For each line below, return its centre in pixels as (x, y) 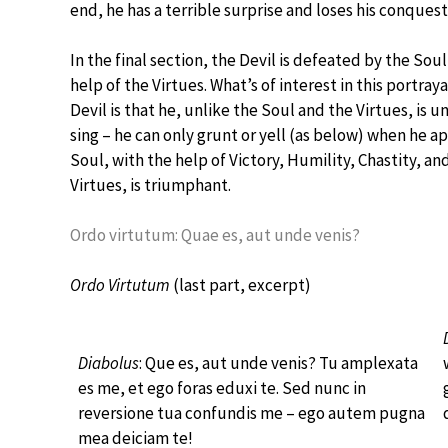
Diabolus (108, 363)
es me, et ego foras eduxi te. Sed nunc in (222, 388)
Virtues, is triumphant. (150, 185)
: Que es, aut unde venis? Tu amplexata (278, 363)
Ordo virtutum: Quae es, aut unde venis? (215, 235)
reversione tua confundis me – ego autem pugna (251, 413)
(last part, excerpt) (240, 285)
